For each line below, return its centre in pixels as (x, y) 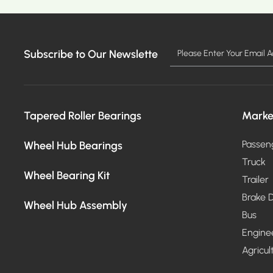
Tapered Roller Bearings (83, 115)
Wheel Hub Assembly (76, 205)
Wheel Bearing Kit (67, 175)
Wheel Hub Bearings (73, 145)
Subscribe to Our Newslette (91, 53)
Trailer (255, 179)
